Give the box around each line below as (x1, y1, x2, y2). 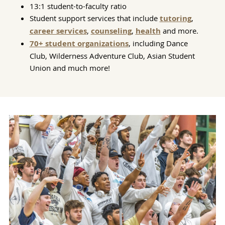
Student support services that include (29, 13, 160, 23)
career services (29, 25, 87, 36)
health (135, 25, 161, 36)
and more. (162, 25, 200, 36)
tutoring (159, 13, 191, 24)
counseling (90, 25, 132, 36)
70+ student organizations (29, 38, 129, 49)
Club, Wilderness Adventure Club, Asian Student (29, 50, 195, 61)
